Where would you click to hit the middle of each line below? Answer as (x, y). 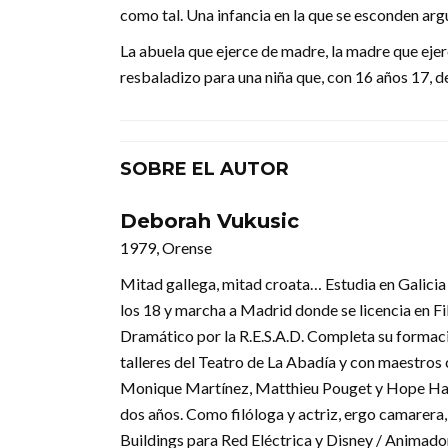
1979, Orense (166, 247)
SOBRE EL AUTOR (204, 168)
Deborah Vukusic (209, 220)
